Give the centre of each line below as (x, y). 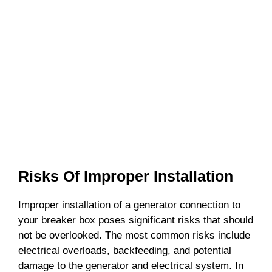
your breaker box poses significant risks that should (136, 220)
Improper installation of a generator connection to (129, 205)
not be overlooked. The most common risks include (134, 235)
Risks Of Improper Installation (126, 176)
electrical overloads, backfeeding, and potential (125, 250)
